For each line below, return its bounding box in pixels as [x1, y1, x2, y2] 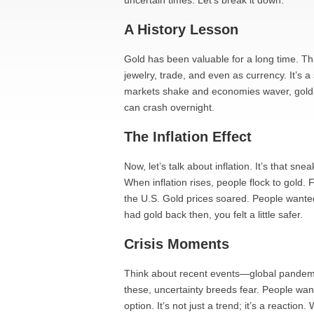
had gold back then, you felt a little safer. [124, 209, 303, 220]
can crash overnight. [124, 102, 214, 113]
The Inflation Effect [124, 129, 252, 144]
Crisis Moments [124, 236, 229, 252]
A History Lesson [124, 22, 238, 37]
